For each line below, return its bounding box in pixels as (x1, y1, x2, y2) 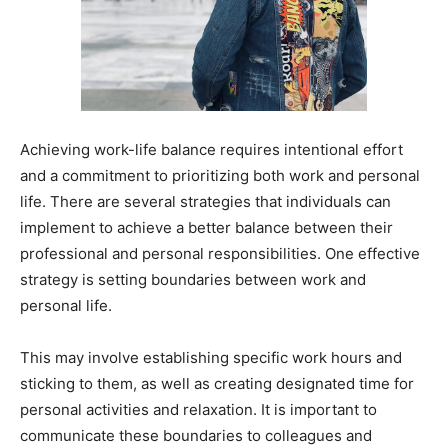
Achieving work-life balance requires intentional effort (20, 140, 403, 160)
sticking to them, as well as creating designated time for (20, 374, 414, 394)
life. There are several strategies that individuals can (20, 192, 391, 212)
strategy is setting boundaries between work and (20, 270, 366, 290)
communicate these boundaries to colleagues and (20, 426, 372, 446)
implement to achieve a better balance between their (20, 218, 393, 238)
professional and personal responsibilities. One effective (20, 244, 420, 264)
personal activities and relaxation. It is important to (20, 400, 377, 420)
